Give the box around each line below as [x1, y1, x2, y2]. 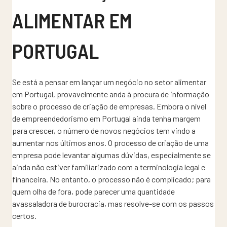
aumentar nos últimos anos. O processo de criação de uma [12, 137, 209, 147]
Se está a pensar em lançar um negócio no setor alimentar [12, 77, 206, 87]
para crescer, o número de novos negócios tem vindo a [12, 125, 196, 135]
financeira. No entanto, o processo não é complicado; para [12, 174, 211, 184]
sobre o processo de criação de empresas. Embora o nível [12, 101, 206, 111]
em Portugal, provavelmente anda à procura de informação [12, 89, 209, 99]
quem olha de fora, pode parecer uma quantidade [12, 186, 175, 196]
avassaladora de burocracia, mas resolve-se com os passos [12, 198, 214, 208]
